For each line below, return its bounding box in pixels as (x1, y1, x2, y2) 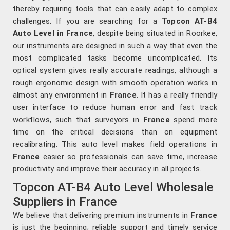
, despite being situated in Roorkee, (93, 29, 218, 39)
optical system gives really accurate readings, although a (13, 66, 217, 75)
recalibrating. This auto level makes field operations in (13, 140, 217, 149)
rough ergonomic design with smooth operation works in (13, 78, 217, 88)
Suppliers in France (13, 195, 117, 209)
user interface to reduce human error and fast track (13, 103, 217, 112)
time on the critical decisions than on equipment (13, 127, 217, 137)
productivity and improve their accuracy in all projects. (13, 164, 202, 174)
